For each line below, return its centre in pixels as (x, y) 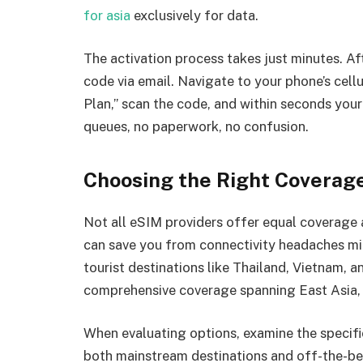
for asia (107, 15)
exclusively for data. (194, 15)
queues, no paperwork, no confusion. (196, 127)
